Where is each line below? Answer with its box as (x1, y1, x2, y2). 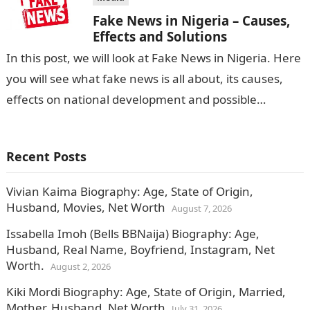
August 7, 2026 (171, 202, 232, 215)
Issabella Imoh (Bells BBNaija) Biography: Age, (6, 226, 259, 242)
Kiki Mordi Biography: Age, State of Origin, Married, (6, 284, 286, 300)
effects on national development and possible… (6, 91, 266, 108)
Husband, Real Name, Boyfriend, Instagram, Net (6, 241, 275, 258)
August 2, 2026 (50, 260, 111, 273)
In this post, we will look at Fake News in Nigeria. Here (6, 50, 301, 66)
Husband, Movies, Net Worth (6, 199, 165, 216)
